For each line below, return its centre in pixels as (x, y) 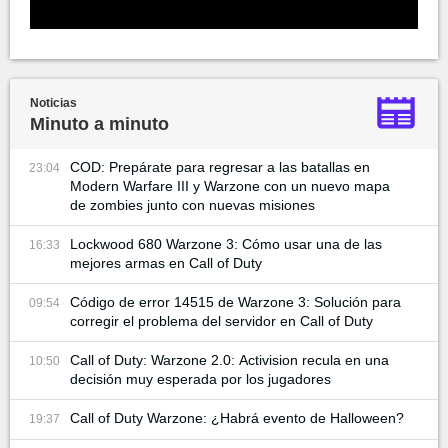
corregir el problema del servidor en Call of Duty (221, 321)
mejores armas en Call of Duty (166, 263)
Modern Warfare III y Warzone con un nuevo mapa (230, 186)
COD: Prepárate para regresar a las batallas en (220, 167)
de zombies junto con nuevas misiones (192, 205)
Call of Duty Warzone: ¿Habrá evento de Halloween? (237, 418)
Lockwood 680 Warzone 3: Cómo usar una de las (226, 244)
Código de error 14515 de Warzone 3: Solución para (235, 302)
